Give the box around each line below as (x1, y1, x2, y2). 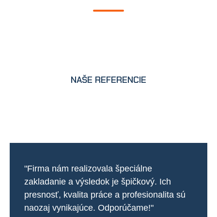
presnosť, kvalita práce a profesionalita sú (24, 190, 186, 200)
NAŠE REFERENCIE (71, 74, 146, 86)
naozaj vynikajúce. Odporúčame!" (24, 203, 154, 213)
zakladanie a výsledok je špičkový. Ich (24, 177, 171, 187)
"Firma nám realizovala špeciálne (24, 164, 152, 174)
